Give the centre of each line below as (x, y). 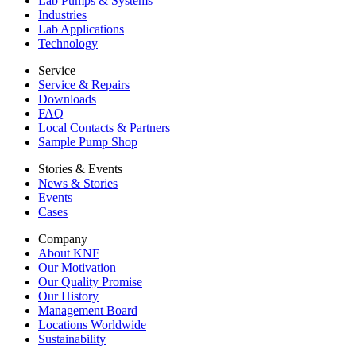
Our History (68, 296)
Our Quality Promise (90, 282)
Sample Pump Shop (88, 142)
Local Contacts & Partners (104, 128)
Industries (62, 15)
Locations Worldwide (92, 325)
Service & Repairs (84, 85)
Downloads (67, 99)
